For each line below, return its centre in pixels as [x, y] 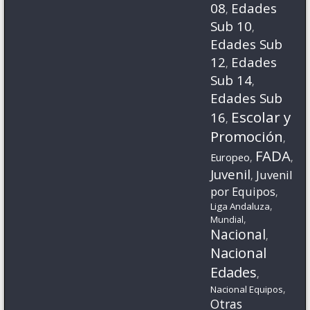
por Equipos [243, 191]
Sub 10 [231, 26]
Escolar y [261, 117]
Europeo [230, 157]
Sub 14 [231, 80]
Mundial [227, 219]
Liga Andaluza [240, 206]
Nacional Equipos [247, 289]
